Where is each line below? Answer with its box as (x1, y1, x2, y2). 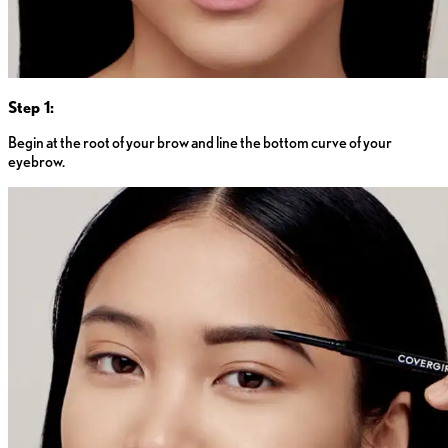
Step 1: (8, 98, 54, 118)
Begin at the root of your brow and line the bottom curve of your (8, 133, 392, 153)
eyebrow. (8, 152, 65, 172)
